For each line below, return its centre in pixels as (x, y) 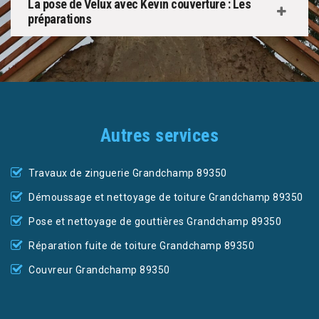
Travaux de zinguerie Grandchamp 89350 (128, 173)
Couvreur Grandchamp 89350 (99, 270)
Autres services (159, 136)
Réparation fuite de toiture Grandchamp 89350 (141, 246)
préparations (59, 19)
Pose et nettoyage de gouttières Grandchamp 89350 (155, 222)
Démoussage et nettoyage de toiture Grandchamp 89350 (166, 198)
